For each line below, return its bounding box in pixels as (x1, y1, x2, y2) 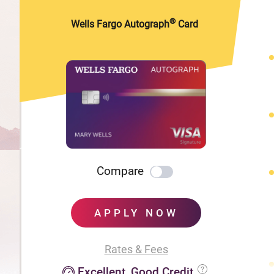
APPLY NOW (94, 207, 179, 220)
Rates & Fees (104, 243, 168, 256)
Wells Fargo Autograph (70, 18, 169, 31)
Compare (97, 164, 144, 179)
